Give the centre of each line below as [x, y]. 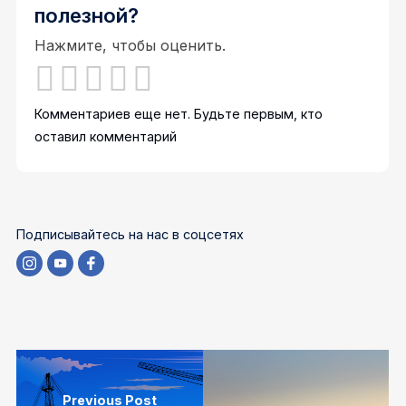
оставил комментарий [106, 137]
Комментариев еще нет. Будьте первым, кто [179, 114]
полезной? [87, 16]
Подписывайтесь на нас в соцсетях [130, 234]
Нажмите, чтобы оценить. [130, 45]
